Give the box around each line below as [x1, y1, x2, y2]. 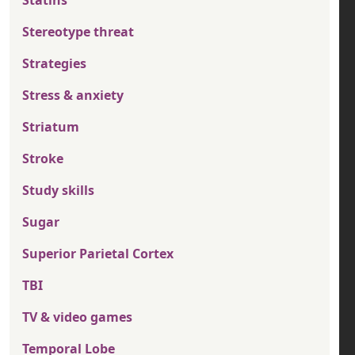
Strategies [22, 55, 86, 73]
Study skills [22, 181, 94, 200]
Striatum [22, 118, 79, 136]
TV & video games [22, 308, 132, 326]
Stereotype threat [22, 23, 134, 41]
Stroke [22, 150, 63, 168]
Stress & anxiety [22, 86, 124, 105]
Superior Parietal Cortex [22, 245, 174, 263]
